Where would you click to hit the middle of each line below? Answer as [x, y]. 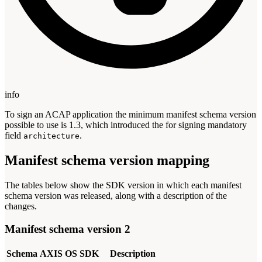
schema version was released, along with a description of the [116, 196]
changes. [21, 206]
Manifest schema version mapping [107, 161]
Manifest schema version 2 [68, 229]
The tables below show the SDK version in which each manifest [123, 185]
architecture [51, 136]
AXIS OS [58, 253]
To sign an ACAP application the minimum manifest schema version [130, 115]
